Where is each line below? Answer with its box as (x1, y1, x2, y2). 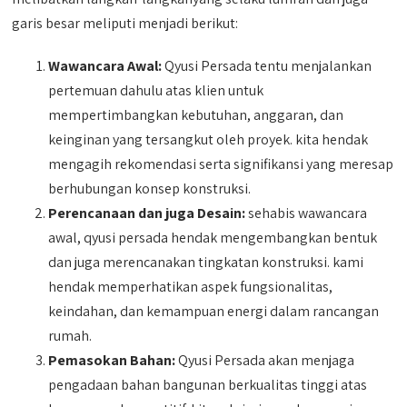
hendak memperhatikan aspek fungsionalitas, (48, 277, 333, 296)
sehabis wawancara (245, 203, 368, 223)
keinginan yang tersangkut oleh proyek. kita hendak (48, 130, 369, 149)
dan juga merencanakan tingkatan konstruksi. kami (48, 253, 367, 272)
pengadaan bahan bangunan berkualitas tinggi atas (48, 375, 368, 394)
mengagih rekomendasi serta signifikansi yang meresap (48, 154, 394, 174)
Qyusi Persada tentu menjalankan (162, 56, 372, 75)
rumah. (48, 326, 93, 345)
